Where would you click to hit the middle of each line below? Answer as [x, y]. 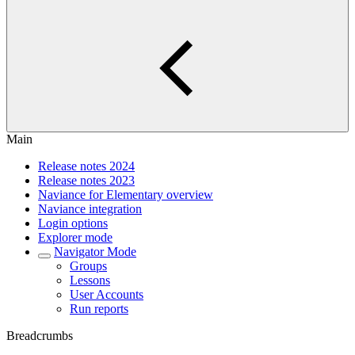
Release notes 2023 [86, 180]
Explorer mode [75, 237]
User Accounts [107, 294]
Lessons [90, 280]
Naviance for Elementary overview [126, 195]
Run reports [99, 309]
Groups [88, 266]
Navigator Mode [95, 252]
